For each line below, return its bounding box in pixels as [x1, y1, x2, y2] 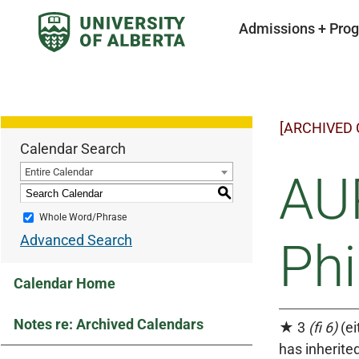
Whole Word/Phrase [39, 212, 127, 224]
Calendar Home [14, 275, 115, 292]
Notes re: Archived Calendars [14, 316, 204, 333]
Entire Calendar [25, 166, 93, 178]
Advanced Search [20, 232, 132, 248]
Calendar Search [20, 140, 126, 157]
